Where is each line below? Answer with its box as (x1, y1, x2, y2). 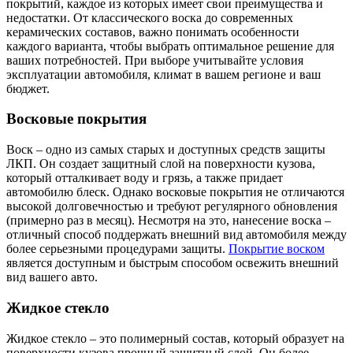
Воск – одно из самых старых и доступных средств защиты (6, 143, 325, 157)
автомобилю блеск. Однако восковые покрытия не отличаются (6, 185, 344, 199)
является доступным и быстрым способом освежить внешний (6, 256, 339, 270)
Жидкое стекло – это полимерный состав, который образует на (6, 331, 344, 345)
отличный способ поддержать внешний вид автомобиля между (6, 228, 347, 242)
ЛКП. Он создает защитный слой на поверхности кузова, (6, 157, 315, 171)
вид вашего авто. (6, 270, 98, 284)
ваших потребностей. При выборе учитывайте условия (6, 53, 303, 67)
